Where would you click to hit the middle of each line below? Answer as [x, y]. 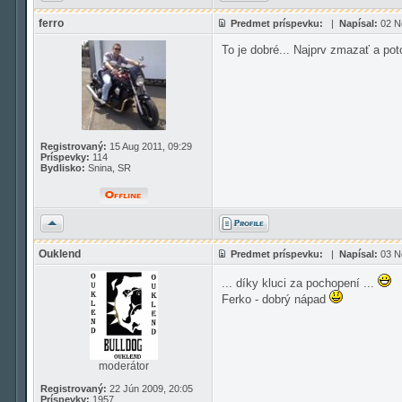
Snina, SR [108, 168]
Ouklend [60, 254]
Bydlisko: [63, 168]
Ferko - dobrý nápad [275, 299]
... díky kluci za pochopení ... [300, 283]
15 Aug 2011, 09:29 [149, 146]
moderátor [123, 366]
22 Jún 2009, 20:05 [150, 389]
